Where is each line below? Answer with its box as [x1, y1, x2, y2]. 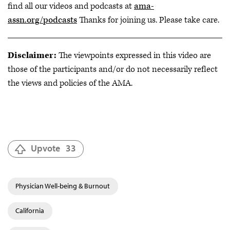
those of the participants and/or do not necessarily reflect [8, 64, 218, 75]
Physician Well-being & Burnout [15, 181, 110, 190]
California [15, 205, 44, 215]
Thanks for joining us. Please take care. [77, 14, 219, 26]
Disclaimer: [8, 50, 56, 62]
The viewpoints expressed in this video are [56, 50, 211, 62]
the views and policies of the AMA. [8, 78, 132, 89]
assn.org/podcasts [8, 14, 77, 26]
